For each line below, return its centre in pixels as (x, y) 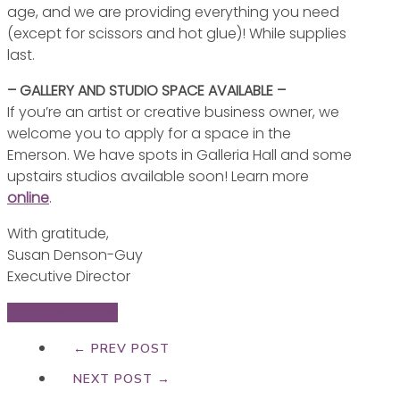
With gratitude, (58, 233)
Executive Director (69, 276)
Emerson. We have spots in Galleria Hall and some (179, 154)
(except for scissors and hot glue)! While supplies (177, 33)
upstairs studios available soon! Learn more (158, 176)
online (28, 197)
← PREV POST (121, 348)
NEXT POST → (122, 379)
